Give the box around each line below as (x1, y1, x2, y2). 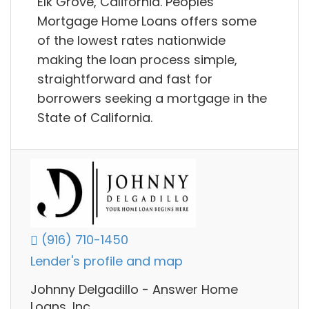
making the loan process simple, (37, 50, 237, 68)
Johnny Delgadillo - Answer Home (30, 281, 238, 299)
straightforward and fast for (37, 70, 212, 88)
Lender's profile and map (30, 252, 183, 270)
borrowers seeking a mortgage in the (37, 89, 267, 107)
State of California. (37, 108, 152, 126)
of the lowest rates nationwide (37, 31, 226, 49)
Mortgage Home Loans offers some (37, 12, 257, 30)
